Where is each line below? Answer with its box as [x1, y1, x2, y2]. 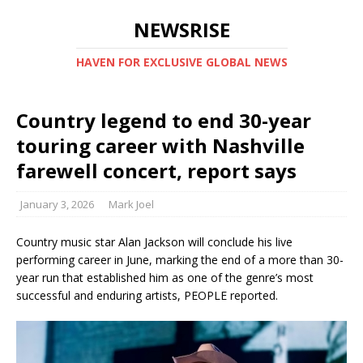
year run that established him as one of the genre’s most [16, 270, 314, 285]
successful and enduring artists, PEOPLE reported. [16, 288, 278, 303]
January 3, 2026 [20, 197, 94, 211]
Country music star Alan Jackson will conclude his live [16, 234, 293, 250]
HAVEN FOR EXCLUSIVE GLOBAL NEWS [75, 54, 288, 70]
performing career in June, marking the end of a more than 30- [16, 252, 344, 267]
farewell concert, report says [16, 157, 297, 184]
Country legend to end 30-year [16, 107, 311, 134]
